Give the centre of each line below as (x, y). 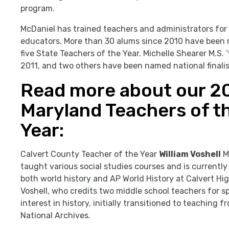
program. (38, 9)
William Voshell (190, 154)
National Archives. (56, 216)
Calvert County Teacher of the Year (90, 154)
